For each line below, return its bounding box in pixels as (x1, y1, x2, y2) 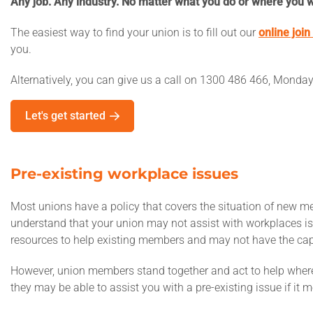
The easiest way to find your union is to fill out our (10, 26, 259, 39)
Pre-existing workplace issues (10, 165, 238, 182)
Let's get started (25, 109, 105, 122)
